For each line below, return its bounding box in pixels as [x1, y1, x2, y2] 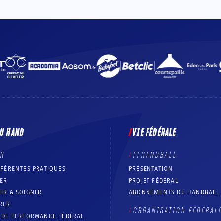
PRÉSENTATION [129, 165, 173, 173]
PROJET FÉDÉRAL [129, 177, 179, 184]
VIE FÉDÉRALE [132, 128, 177, 138]
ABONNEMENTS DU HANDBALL [129, 189, 220, 196]
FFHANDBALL [133, 151, 177, 160]
